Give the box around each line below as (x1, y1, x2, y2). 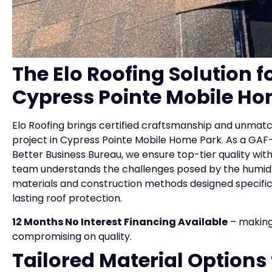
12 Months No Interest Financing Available (12, 214, 228, 229)
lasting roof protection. (12, 191, 122, 206)
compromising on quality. (12, 229, 132, 243)
